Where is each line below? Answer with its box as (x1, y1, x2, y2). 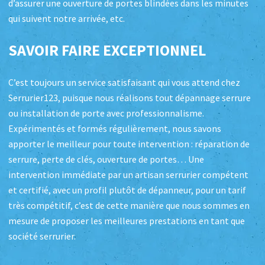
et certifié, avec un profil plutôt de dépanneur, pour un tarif (8, 185, 246, 196)
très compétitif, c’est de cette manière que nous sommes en (8, 200, 250, 212)
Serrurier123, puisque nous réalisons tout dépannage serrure (8, 92, 251, 104)
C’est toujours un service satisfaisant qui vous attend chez (8, 77, 240, 89)
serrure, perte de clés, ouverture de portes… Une (8, 154, 204, 166)
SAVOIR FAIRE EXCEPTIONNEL (8, 40, 206, 60)
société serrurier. (8, 231, 76, 243)
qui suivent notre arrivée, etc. (8, 12, 125, 24)
